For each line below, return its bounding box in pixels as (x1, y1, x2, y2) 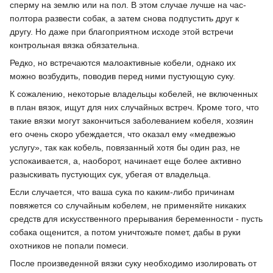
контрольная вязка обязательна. (10, 40, 140, 51)
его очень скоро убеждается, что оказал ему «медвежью (10, 129, 236, 140)
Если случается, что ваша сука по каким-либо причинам (10, 187, 235, 197)
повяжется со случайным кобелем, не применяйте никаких (10, 200, 246, 211)
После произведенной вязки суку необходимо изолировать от (10, 258, 257, 269)
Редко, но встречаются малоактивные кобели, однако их (10, 58, 236, 68)
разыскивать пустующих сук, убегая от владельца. (10, 169, 211, 180)
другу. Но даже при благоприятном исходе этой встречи (10, 27, 233, 37)
